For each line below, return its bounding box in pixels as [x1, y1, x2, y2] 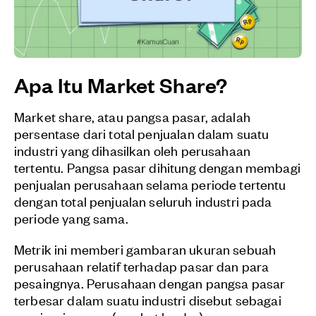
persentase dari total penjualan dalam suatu [14, 124, 269, 142]
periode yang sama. [14, 209, 128, 227]
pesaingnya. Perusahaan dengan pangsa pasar [14, 274, 286, 292]
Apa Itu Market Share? [14, 71, 228, 97]
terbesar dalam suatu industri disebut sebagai [14, 291, 281, 309]
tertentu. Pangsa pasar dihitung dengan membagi [14, 158, 300, 176]
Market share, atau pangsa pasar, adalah [14, 107, 250, 126]
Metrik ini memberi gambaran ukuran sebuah [14, 240, 276, 258]
